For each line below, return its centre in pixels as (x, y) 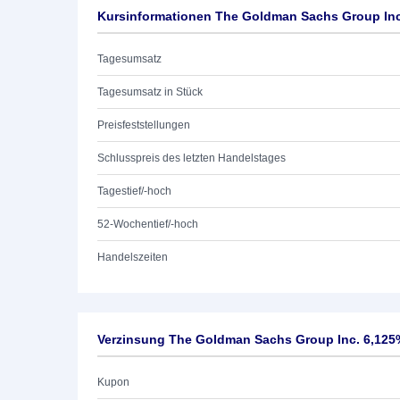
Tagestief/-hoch (134, 191)
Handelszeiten (133, 257)
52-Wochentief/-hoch (148, 224)
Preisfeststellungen (144, 125)
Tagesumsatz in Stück (150, 92)
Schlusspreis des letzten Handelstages (192, 158)
